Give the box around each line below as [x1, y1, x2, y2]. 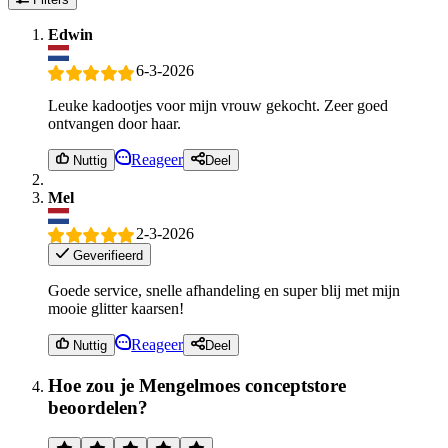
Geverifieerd [69, 247, 144, 263]
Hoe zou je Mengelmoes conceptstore [48, 374, 346, 396]
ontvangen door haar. [48, 114, 181, 132]
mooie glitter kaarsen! [48, 299, 184, 317]
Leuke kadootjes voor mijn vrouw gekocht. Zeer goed [48, 96, 388, 114]
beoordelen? [48, 396, 148, 418]
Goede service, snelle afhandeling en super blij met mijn [48, 281, 400, 299]
